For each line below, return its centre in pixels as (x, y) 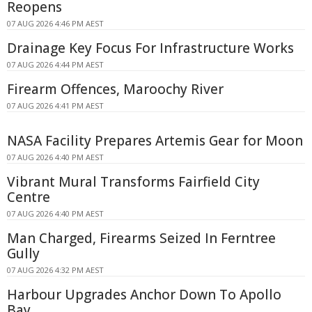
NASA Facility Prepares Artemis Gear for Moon (155, 141)
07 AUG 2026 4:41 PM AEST (55, 106)
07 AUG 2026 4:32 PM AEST (55, 270)
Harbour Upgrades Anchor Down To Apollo (144, 295)
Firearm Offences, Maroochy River (115, 89)
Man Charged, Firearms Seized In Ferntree (141, 239)
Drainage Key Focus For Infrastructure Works (150, 48)
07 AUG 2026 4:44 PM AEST (55, 65)
